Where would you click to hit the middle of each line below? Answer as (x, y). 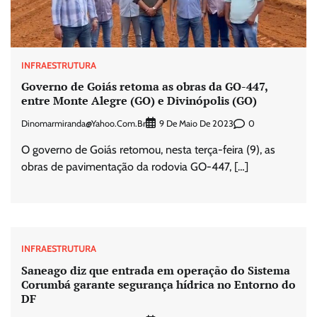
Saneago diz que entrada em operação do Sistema (156, 270)
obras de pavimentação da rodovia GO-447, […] (135, 167)
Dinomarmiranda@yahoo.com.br (83, 123)
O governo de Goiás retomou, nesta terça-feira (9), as (148, 150)
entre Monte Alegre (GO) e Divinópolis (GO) (139, 101)
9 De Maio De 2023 (196, 124)
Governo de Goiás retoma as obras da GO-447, (145, 87)
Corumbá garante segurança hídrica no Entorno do (158, 284)
